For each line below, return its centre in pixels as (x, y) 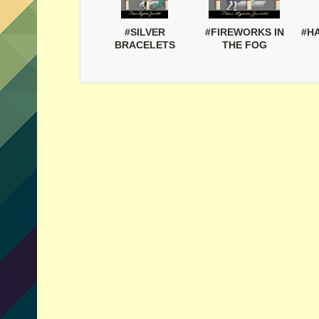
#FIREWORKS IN (244, 32)
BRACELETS (145, 45)
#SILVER (145, 32)
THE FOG (244, 45)
